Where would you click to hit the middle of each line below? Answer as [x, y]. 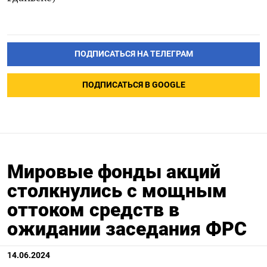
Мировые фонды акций [114, 171]
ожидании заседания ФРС [127, 229]
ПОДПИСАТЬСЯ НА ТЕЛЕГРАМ [133, 54]
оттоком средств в [93, 209]
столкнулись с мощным [117, 190]
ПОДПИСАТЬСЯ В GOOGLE [133, 85]
